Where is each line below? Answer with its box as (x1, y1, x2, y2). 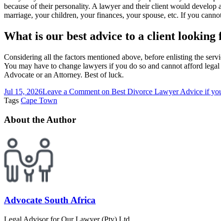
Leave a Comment (42, 87, 100, 96)
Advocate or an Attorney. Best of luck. (4, 71, 124, 79)
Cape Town (21, 96, 57, 105)
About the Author (4, 114, 76, 125)
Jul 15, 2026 (4, 87, 42, 96)
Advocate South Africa (4, 195, 96, 206)
